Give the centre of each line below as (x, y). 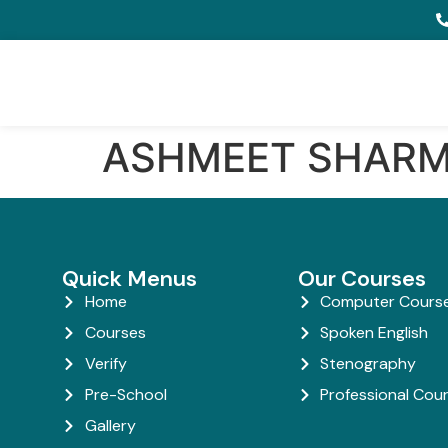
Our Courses (361, 278)
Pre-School (125, 394)
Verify (105, 363)
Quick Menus (129, 278)
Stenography (368, 363)
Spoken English (374, 332)
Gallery (110, 425)
